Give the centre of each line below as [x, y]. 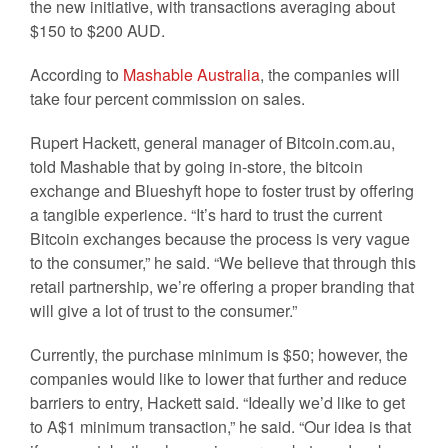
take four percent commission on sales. [167, 98]
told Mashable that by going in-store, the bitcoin [196, 166]
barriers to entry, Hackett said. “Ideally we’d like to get [217, 402]
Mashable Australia [191, 74]
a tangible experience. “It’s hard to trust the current [206, 214]
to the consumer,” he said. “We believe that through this [223, 262]
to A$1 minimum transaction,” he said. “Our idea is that [220, 426]
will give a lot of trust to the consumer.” [163, 310]
